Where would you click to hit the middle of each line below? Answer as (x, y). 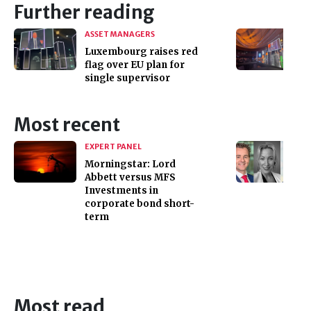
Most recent (67, 125)
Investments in (121, 190)
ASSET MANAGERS (120, 34)
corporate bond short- (140, 203)
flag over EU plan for (135, 65)
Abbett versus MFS (130, 177)
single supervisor (127, 78)
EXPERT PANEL (113, 146)
